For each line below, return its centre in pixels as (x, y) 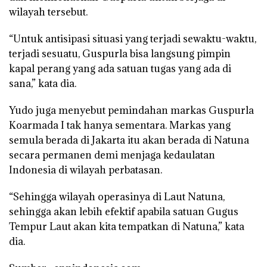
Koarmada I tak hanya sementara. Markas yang (120, 125)
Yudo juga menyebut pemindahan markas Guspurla (131, 110)
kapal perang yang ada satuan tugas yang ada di (120, 68)
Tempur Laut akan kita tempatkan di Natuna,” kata (127, 226)
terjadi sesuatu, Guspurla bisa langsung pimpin (120, 53)
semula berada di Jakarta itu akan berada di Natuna (129, 140)
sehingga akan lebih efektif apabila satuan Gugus (124, 211)
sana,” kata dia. (43, 83)
